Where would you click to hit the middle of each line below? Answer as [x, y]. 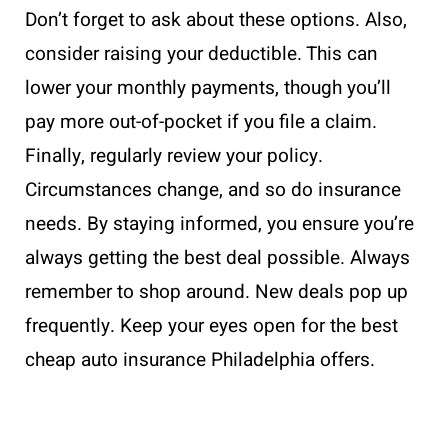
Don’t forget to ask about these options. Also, [216, 19]
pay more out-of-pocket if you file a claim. [201, 121]
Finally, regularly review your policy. [174, 155]
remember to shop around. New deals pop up [216, 291]
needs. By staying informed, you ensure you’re [219, 223]
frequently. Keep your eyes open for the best [211, 325]
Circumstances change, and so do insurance [213, 189]
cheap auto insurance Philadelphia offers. [200, 359]
